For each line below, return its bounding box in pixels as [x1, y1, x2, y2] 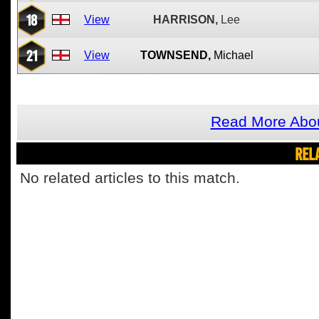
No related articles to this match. [20, 169, 240, 187]
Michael [213, 49, 253, 61]
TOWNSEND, [140, 49, 211, 61]
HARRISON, [153, 14, 218, 26]
